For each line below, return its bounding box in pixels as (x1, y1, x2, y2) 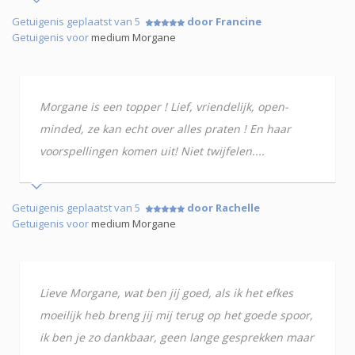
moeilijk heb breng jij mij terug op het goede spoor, (40, 307, 313, 323)
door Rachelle (187, 200, 260, 216)
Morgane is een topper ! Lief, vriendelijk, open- (40, 99, 288, 115)
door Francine (187, 14, 261, 29)
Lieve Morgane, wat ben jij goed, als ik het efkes (40, 285, 293, 301)
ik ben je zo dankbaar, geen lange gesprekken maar (40, 330, 314, 345)
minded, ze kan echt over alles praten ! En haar (40, 121, 291, 137)
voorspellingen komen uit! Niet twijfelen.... (40, 143, 265, 159)
